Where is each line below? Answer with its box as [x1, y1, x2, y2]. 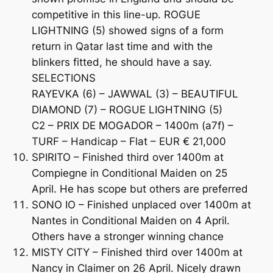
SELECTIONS [31, 71, 96, 84]
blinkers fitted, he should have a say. [31, 55, 212, 68]
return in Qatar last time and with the [31, 40, 213, 52]
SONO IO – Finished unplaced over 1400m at [31, 198, 251, 211]
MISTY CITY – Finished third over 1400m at [31, 246, 243, 258]
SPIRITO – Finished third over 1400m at [31, 151, 224, 163]
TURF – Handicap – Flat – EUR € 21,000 [31, 135, 226, 147]
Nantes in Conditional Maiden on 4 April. [31, 214, 230, 227]
